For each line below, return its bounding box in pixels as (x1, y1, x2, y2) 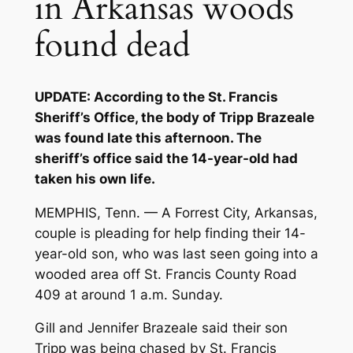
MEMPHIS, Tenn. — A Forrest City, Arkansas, (34, 204, 318, 221)
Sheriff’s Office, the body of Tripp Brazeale (34, 109, 314, 125)
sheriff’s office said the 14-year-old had (34, 150, 298, 166)
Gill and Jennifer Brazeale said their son (34, 320, 288, 336)
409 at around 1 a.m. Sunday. (34, 286, 223, 303)
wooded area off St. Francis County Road (34, 266, 297, 282)
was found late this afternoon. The (34, 129, 262, 146)
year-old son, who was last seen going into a (34, 245, 318, 262)
